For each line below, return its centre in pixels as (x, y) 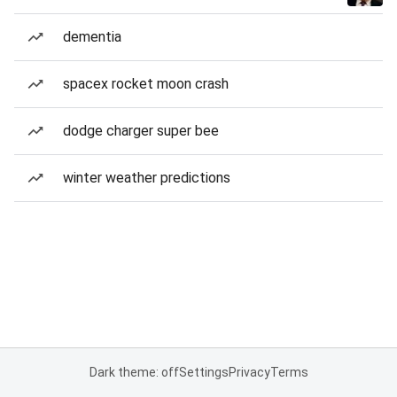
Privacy (249, 372)
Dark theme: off (134, 372)
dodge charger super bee (141, 131)
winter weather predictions (147, 178)
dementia (92, 37)
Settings (203, 372)
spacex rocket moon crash (146, 84)
